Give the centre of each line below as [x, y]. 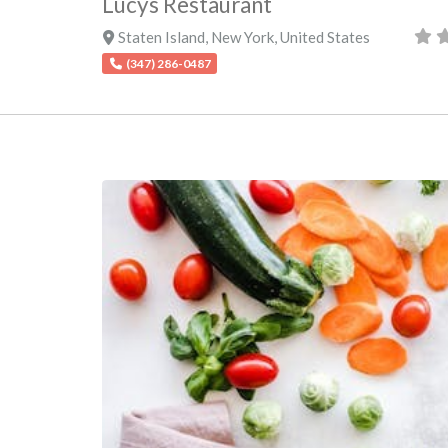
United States [324, 37]
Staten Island [161, 37]
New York [242, 37]
